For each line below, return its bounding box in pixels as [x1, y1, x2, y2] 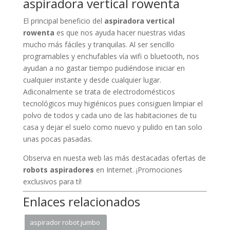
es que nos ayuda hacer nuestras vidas [54, 28, 185, 38]
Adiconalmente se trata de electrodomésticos [23, 87, 175, 97]
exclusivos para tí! [23, 177, 82, 187]
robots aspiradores [23, 165, 94, 175]
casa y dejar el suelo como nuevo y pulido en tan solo [23, 122, 202, 132]
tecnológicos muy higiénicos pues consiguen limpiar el [23, 99, 203, 109]
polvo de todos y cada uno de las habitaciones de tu [23, 110, 197, 121]
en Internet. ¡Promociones [93, 165, 182, 175]
